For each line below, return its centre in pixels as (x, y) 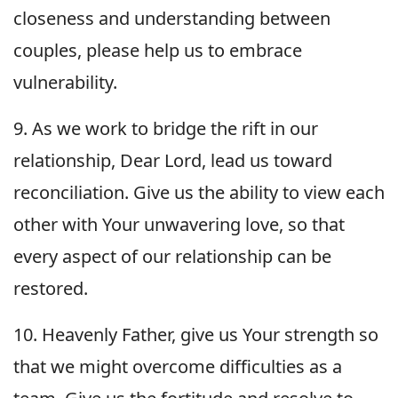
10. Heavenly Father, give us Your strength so (196, 334)
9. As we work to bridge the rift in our (166, 128)
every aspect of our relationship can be (172, 256)
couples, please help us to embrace (158, 50)
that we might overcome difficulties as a (178, 366)
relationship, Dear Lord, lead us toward (173, 160)
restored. (51, 288)
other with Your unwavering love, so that (179, 224)
